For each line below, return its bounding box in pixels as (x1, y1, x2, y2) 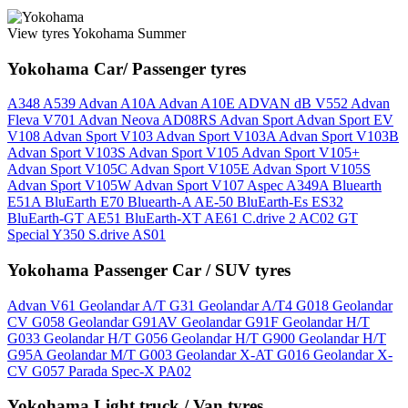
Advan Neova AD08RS (78, 112, 219, 128)
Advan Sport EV (296, 112, 393, 128)
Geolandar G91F (181, 313, 282, 330)
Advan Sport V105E (130, 161, 252, 178)
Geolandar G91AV (68, 313, 181, 330)
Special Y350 (7, 227, 88, 243)
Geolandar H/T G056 (44, 330, 171, 346)
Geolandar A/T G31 (79, 297, 199, 313)
